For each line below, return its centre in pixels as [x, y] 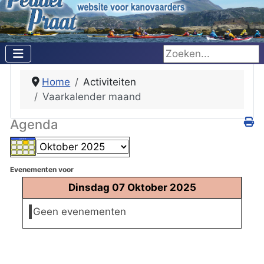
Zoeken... [185, 52]
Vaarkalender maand [92, 97]
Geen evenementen [80, 212]
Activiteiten [110, 82]
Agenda [34, 124]
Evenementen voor [42, 170]
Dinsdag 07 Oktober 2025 [132, 188]
